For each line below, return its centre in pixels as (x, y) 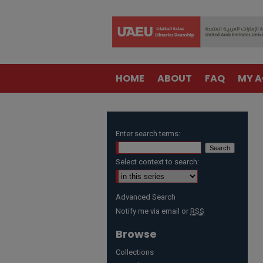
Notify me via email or (153, 211)
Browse (136, 234)
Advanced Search (146, 197)
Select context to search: (157, 162)
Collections (135, 252)
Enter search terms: (148, 134)
